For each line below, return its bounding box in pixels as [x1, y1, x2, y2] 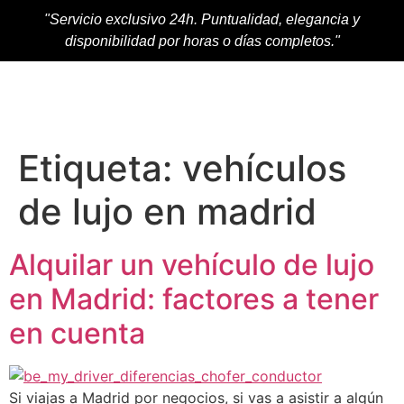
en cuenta [9, 316, 152, 351]
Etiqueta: [18, 146, 182, 190]
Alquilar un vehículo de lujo [9, 247, 374, 282]
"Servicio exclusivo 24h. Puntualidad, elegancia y [44, 12, 360, 27]
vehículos [182, 146, 346, 190]
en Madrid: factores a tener [9, 281, 379, 317]
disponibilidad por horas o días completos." [64, 33, 340, 49]
